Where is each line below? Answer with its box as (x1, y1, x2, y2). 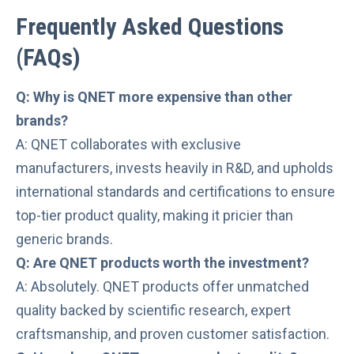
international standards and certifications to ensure (16, 183, 335, 200)
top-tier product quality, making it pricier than (16, 206, 293, 224)
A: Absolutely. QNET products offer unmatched (16, 277, 309, 295)
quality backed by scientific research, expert (16, 301, 291, 318)
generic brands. (16, 230, 113, 247)
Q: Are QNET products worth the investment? (16, 254, 309, 271)
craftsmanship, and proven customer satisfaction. (16, 325, 330, 342)
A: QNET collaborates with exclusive (16, 135, 241, 153)
